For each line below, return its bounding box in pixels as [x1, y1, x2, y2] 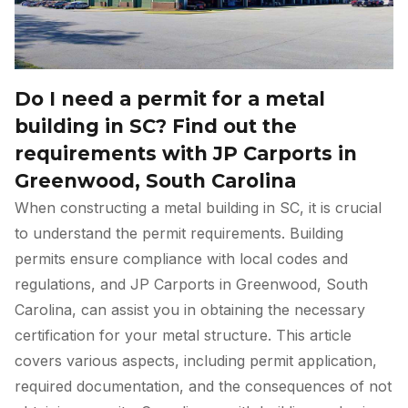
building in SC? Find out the [15, 114, 297, 138]
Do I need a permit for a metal [15, 87, 325, 110]
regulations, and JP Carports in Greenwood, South [15, 274, 368, 293]
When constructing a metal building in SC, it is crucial [15, 198, 382, 217]
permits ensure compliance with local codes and [15, 249, 348, 268]
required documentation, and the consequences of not [15, 376, 392, 395]
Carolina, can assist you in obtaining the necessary [15, 300, 365, 319]
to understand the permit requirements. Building [15, 223, 343, 242]
